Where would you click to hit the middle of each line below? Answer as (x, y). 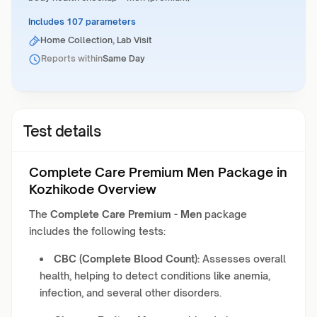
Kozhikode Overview (93, 189)
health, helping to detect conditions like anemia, (155, 276)
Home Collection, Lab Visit (97, 40)
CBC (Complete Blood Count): (127, 259)
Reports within (72, 58)
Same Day (124, 58)
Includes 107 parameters (82, 22)
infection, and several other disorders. (131, 293)
